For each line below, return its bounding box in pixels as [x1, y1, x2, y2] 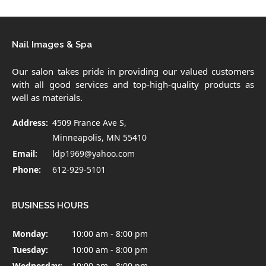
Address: [12, 116, 48, 128]
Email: [12, 147, 37, 159]
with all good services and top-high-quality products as [12, 78, 254, 90]
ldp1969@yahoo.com [52, 147, 135, 159]
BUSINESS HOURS [12, 199, 88, 211]
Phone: [12, 163, 41, 175]
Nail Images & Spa [12, 39, 92, 50]
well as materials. [12, 91, 83, 103]
